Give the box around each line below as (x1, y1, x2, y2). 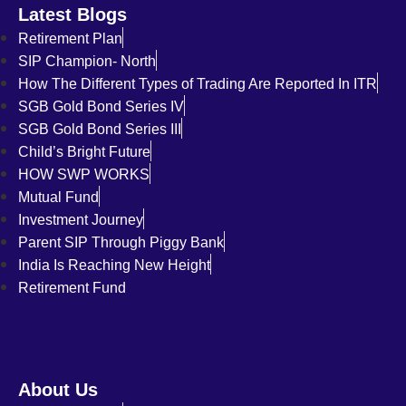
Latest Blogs (18, 5, 127, 25)
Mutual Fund (18, 189, 99, 206)
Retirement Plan (18, 31, 122, 47)
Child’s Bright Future (18, 144, 150, 160)
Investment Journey (18, 212, 143, 228)
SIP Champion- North (18, 53, 156, 70)
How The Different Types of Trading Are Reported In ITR (18, 76, 377, 92)
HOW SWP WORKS (18, 167, 150, 183)
